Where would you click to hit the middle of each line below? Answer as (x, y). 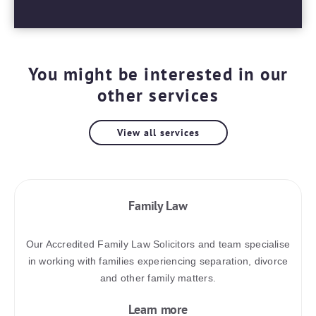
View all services (158, 132)
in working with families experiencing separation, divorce (158, 261)
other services (158, 95)
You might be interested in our (158, 74)
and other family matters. (158, 278)
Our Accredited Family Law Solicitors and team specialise (158, 244)
